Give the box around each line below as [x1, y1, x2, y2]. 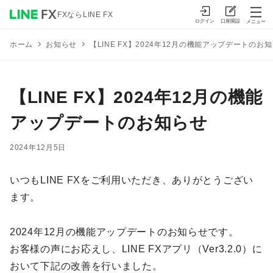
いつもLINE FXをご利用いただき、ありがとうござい [10, 175, 253, 185]
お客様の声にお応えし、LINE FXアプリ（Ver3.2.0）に [10, 243, 263, 254]
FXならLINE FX [57, 10, 113, 19]
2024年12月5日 [10, 143, 66, 152]
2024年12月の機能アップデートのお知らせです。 [10, 226, 239, 237]
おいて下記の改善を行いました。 [10, 260, 163, 271]
